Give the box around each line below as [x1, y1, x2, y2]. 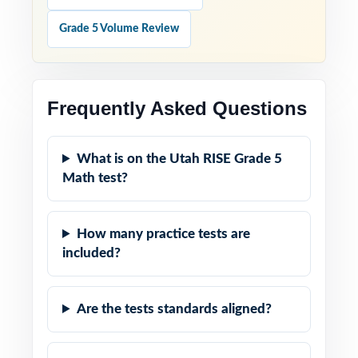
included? [62, 246, 121, 260]
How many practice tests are [77, 227, 251, 241]
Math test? [62, 171, 128, 185]
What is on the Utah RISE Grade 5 [77, 152, 283, 165]
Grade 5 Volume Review [59, 23, 179, 34]
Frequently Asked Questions [47, 97, 307, 119]
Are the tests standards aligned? [77, 302, 272, 316]
